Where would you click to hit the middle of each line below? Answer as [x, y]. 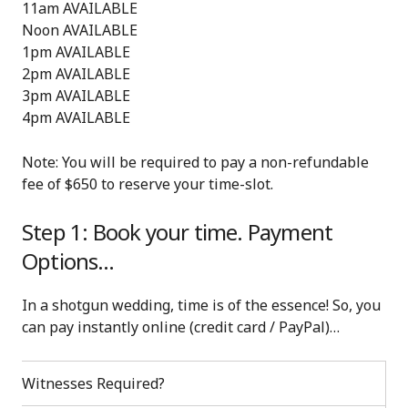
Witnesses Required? [93, 383]
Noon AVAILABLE [80, 30]
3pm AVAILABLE [76, 95]
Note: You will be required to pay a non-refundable [195, 162]
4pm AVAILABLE [76, 117]
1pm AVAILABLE [76, 51]
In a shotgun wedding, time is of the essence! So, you [201, 305]
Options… [68, 260]
